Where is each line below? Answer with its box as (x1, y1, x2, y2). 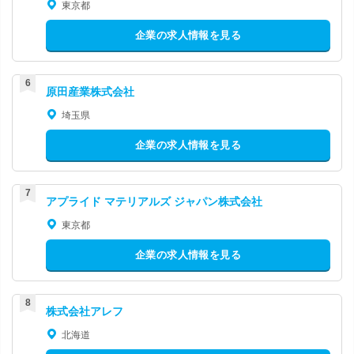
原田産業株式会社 (46, 85, 134, 98)
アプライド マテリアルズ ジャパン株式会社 (46, 194, 262, 208)
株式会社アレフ (46, 304, 123, 318)
